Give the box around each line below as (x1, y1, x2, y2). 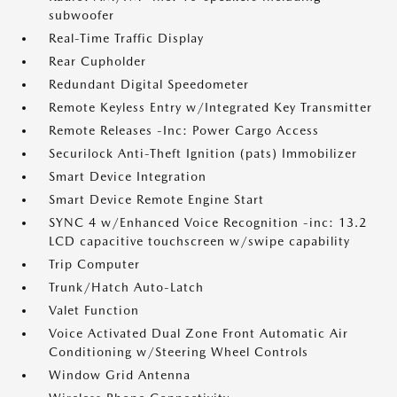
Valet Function (49, 303, 139, 317)
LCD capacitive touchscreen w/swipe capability (49, 234, 350, 248)
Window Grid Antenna (49, 368, 191, 382)
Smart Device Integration (49, 169, 206, 183)
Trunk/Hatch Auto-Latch (49, 280, 204, 294)
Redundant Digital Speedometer (49, 77, 249, 91)
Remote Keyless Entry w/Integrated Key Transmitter (49, 100, 372, 114)
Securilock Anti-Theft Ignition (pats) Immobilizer (49, 146, 357, 160)
